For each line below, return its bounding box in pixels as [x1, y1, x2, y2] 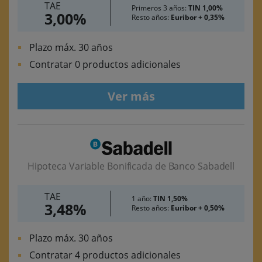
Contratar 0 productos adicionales [29, 58, 181, 71]
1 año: [131, 193, 153, 204]
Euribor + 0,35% [170, 12, 225, 23]
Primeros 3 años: [131, 3, 188, 13]
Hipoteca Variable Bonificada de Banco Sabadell [27, 159, 235, 173]
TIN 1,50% [153, 193, 188, 204]
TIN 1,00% [188, 3, 223, 13]
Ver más [107, 88, 155, 105]
